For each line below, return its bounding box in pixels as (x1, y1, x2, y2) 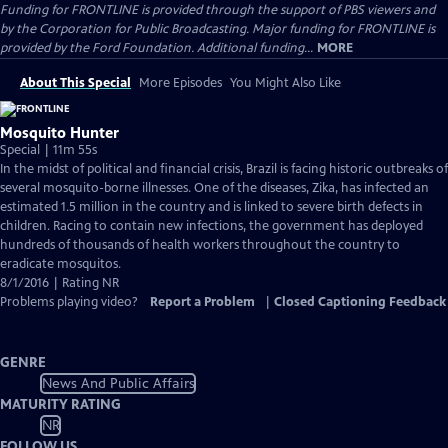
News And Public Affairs (41, 374, 195, 392)
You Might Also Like (230, 75, 341, 91)
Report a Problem (150, 294, 255, 310)
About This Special (20, 75, 131, 91)
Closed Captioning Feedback (274, 294, 446, 310)
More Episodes (139, 75, 222, 91)
